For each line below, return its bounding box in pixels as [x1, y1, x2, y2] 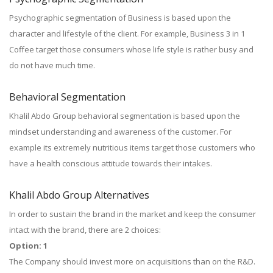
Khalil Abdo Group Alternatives [9, 188, 149, 202]
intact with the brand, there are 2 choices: [9, 224, 161, 235]
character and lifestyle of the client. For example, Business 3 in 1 [9, 28, 245, 39]
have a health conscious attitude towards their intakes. [9, 158, 212, 169]
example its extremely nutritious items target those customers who [9, 142, 255, 153]
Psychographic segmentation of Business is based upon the [9, 12, 231, 23]
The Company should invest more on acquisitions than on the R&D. [9, 256, 255, 267]
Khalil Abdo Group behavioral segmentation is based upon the [9, 110, 240, 121]
